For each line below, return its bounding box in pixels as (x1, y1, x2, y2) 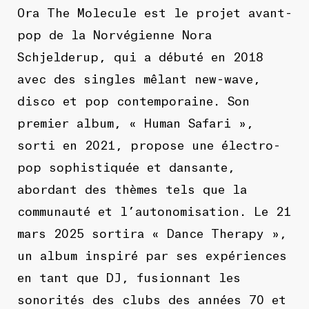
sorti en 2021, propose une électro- (17, 135, 281, 152)
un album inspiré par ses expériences (17, 246, 287, 263)
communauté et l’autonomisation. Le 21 (17, 201, 291, 219)
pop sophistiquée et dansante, (17, 157, 235, 175)
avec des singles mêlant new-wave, (17, 69, 261, 86)
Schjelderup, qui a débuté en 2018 (17, 47, 263, 64)
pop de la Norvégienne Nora (17, 25, 212, 42)
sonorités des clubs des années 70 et (17, 290, 286, 307)
